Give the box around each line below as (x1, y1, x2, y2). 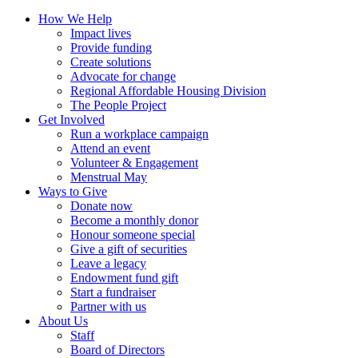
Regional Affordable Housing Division (70, 84, 266, 98)
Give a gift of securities (70, 242, 187, 257)
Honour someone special (70, 228, 195, 242)
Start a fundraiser (70, 285, 156, 300)
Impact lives (70, 26, 131, 41)
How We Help (38, 12, 112, 26)
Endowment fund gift (70, 271, 178, 285)
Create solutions (70, 55, 151, 70)
